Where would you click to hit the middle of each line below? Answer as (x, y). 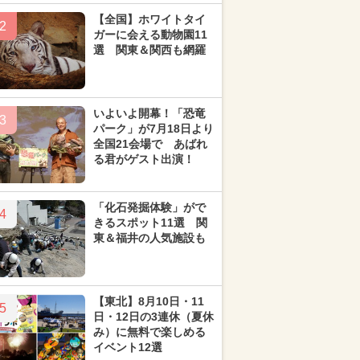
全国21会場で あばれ (150, 144)
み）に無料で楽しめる (149, 332)
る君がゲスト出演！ (144, 159)
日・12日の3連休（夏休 (153, 317)
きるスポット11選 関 (150, 223)
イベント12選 (128, 347)
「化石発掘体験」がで (149, 207)
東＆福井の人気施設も (149, 238)
